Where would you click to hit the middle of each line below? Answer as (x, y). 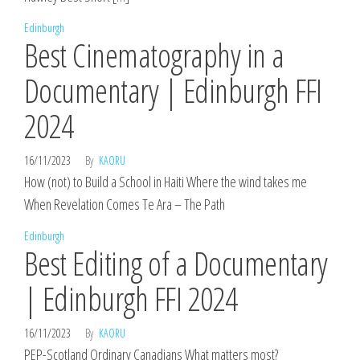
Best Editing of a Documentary (176, 263)
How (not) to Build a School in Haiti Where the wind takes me (166, 182)
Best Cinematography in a (154, 55)
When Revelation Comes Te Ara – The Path (125, 204)
